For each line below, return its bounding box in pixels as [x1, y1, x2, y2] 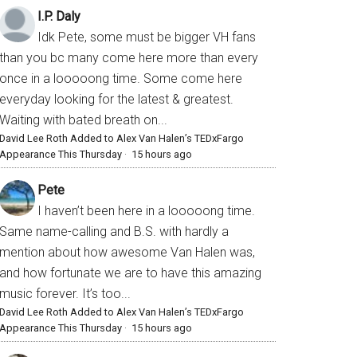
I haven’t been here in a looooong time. [37, 203, 255, 219]
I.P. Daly [37, 9, 80, 25]
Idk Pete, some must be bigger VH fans [37, 29, 256, 45]
